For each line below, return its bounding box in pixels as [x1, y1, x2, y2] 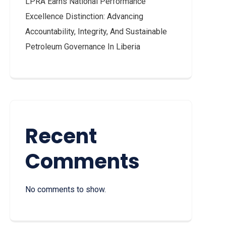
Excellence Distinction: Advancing [25, 12, 143, 21]
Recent [25, 122, 97, 150]
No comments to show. [25, 185, 106, 194]
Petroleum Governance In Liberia [25, 42, 140, 51]
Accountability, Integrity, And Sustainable [25, 27, 167, 36]
